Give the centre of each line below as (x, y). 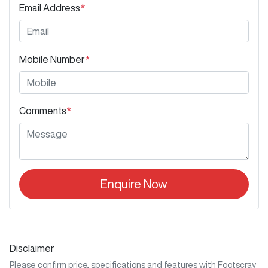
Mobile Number (52, 60)
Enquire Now (134, 184)
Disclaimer (32, 249)
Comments (43, 111)
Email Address (50, 8)
